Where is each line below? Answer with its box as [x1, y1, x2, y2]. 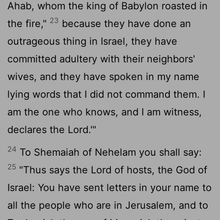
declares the [7, 123, 68, 136]
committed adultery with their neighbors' [7, 53, 195, 65]
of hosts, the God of [111, 164, 207, 176]
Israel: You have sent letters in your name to [7, 181, 212, 193]
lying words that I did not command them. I [7, 88, 205, 100]
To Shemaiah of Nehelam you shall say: [17, 146, 202, 158]
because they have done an [59, 17, 191, 29]
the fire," [7, 17, 50, 29]
